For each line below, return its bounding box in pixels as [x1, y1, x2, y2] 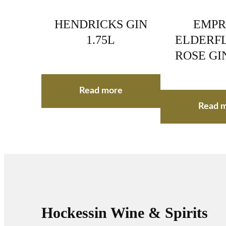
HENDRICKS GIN [54, 17, 147, 31]
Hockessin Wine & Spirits [41, 205, 208, 221]
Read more [79, 86, 123, 95]
